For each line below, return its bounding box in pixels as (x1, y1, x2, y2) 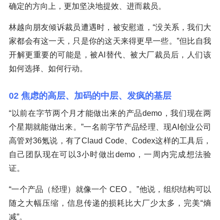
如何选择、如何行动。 (9, 64, 87, 73)
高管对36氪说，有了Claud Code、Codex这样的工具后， (9, 137, 211, 145)
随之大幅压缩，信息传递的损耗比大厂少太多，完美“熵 (9, 199, 211, 208)
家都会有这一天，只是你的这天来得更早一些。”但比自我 (9, 37, 211, 46)
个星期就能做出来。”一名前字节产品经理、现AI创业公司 (9, 123, 211, 132)
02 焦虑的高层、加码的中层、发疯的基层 (9, 91, 171, 101)
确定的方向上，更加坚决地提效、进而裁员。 (9, 2, 166, 11)
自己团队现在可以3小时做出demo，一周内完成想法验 (9, 150, 211, 159)
